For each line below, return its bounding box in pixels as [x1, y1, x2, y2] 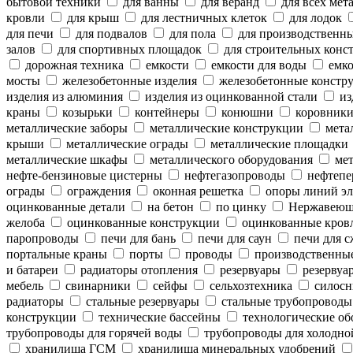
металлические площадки [207, 137, 348, 150]
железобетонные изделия [59, 74, 197, 87]
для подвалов [72, 27, 147, 40]
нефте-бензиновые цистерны [6, 169, 162, 182]
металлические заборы [6, 121, 128, 135]
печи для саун [195, 232, 272, 245]
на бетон [144, 200, 194, 214]
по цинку [213, 200, 266, 214]
